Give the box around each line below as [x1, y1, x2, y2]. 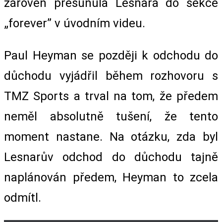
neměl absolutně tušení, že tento [4, 109, 218, 123]
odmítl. [4, 190, 41, 205]
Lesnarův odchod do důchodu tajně [4, 150, 218, 164]
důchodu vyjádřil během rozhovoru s [4, 68, 218, 83]
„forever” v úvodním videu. [4, 16, 145, 30]
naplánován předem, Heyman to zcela [4, 170, 218, 184]
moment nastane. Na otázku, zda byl [4, 129, 218, 144]
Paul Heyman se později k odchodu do [4, 48, 218, 62]
